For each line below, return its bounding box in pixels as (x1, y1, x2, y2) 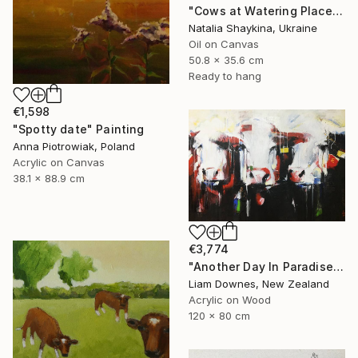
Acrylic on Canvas (13, 156, 105, 169)
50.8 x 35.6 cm (189, 54, 264, 67)
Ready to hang (189, 70, 261, 83)
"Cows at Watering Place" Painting (332, 4, 343, 18)
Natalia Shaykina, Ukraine (189, 22, 317, 35)
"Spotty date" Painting (13, 122, 145, 137)
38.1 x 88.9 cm (13, 172, 85, 185)
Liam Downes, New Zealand (189, 277, 329, 291)
